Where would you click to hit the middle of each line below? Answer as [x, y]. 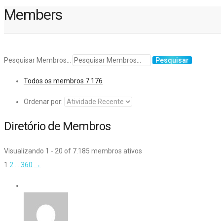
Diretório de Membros [57, 127]
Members [33, 15]
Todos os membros [55, 81]
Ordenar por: [43, 102]
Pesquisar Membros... [37, 60]
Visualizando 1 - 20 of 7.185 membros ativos [73, 151]
